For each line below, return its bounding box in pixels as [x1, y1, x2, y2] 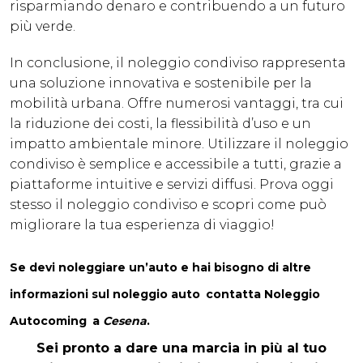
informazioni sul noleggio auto [10, 287, 200, 302]
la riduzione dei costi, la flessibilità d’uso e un [10, 116, 311, 132]
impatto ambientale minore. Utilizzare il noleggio [10, 136, 348, 152]
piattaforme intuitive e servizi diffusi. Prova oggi [10, 177, 334, 193]
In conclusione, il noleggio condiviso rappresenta [10, 55, 346, 71]
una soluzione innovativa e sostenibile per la [10, 75, 312, 92]
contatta [206, 287, 261, 302]
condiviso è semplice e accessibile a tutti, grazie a [10, 156, 342, 173]
